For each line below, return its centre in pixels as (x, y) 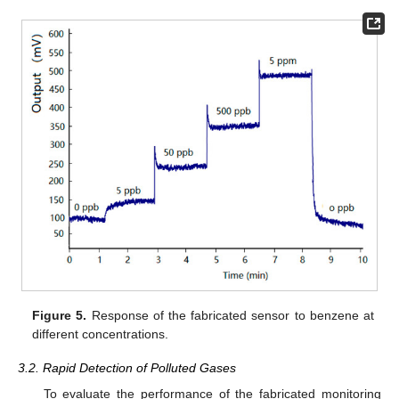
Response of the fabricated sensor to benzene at (230, 316)
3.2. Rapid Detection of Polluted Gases (127, 368)
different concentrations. (101, 334)
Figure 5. (60, 316)
